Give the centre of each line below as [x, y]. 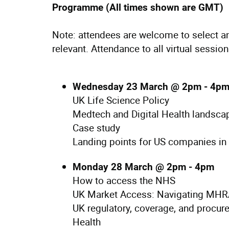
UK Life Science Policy [121, 100]
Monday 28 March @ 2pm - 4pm [143, 167]
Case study [96, 128]
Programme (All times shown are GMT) [138, 7]
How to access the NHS [124, 180]
